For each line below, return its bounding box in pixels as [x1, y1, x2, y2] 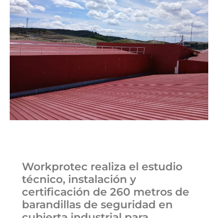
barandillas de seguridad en [22, 198, 173, 211]
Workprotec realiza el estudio [22, 160, 182, 173]
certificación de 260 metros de [22, 185, 189, 199]
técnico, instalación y [22, 173, 136, 186]
